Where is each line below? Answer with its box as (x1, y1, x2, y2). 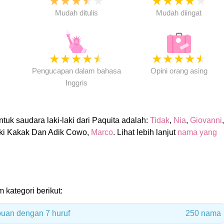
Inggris (65, 78, 87, 87)
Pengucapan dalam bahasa (31, 66, 121, 75)
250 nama (185, 209, 221, 217)
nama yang (177, 128, 217, 136)
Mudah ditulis (54, 8, 98, 17)
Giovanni (189, 116, 222, 124)
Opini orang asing (150, 66, 207, 75)
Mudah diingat (156, 8, 202, 17)
